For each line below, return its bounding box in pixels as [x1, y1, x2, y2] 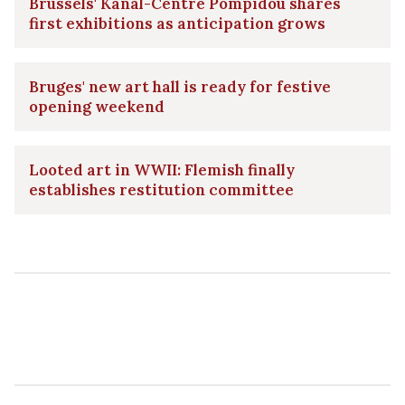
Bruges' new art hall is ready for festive [29, 76, 331, 97]
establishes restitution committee [29, 179, 294, 200]
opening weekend [29, 96, 165, 117]
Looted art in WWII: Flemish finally [29, 159, 295, 180]
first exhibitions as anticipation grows [29, 13, 325, 33]
